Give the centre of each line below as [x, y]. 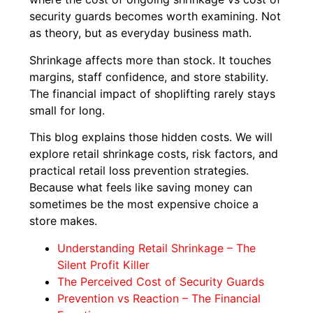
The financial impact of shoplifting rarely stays [153, 93]
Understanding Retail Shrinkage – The [157, 248]
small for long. [67, 110]
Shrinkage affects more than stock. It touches [151, 60]
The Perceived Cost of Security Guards [161, 281]
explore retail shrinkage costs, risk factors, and [154, 154]
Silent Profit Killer [104, 264]
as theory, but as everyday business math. [141, 33]
